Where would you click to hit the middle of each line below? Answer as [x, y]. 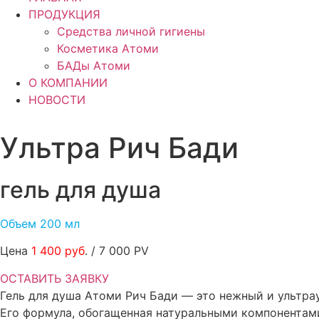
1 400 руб [58, 251]
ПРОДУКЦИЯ [64, 14]
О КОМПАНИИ [68, 83]
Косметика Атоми [108, 48]
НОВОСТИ [57, 100]
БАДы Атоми [94, 66]
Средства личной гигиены [131, 31]
